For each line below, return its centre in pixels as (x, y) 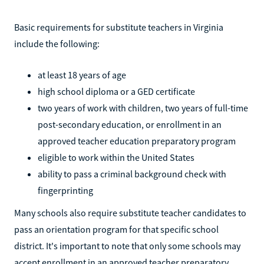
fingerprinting (65, 190)
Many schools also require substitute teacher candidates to (130, 212)
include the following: (57, 43)
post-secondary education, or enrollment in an (130, 124)
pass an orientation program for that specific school (116, 229)
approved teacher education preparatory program (137, 141)
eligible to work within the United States (116, 157)
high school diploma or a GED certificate (116, 91)
